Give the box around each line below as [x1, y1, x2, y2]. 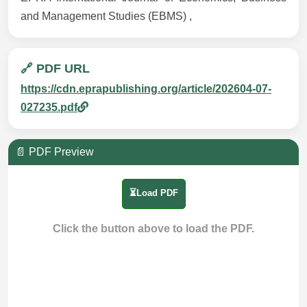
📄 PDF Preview [15, 146, 94, 158]
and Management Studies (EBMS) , [21, 10, 192, 23]
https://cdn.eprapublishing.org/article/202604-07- [21, 83, 271, 95]
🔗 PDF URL [21, 62, 90, 76]
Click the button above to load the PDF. [53, 223, 254, 235]
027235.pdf [21, 101, 77, 114]
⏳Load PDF [129, 188, 178, 199]
